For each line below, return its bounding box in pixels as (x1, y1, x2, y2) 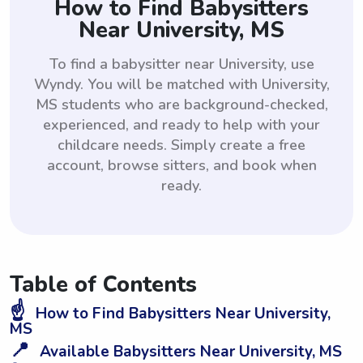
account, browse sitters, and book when (46, 155, 317, 175)
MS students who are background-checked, (35, 94, 328, 114)
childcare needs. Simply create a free (58, 135, 305, 155)
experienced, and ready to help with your (43, 114, 320, 135)
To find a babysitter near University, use (49, 53, 314, 74)
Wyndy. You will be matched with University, (33, 74, 330, 94)
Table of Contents (10, 269, 197, 300)
